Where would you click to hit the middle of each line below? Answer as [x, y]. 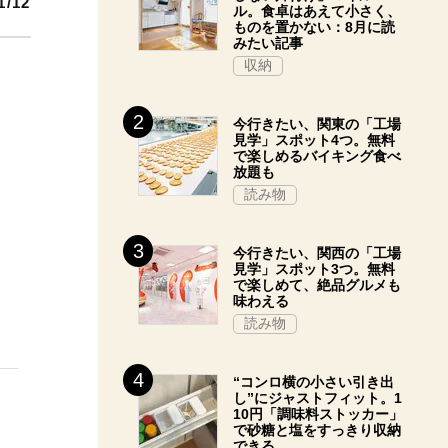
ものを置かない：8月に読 [314, 27]
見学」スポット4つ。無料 [314, 140]
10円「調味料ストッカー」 [318, 414]
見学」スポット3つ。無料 [314, 269]
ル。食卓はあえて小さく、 [317, 11]
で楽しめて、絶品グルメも [317, 285]
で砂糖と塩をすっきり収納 [317, 430]
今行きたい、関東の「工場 [317, 124]
